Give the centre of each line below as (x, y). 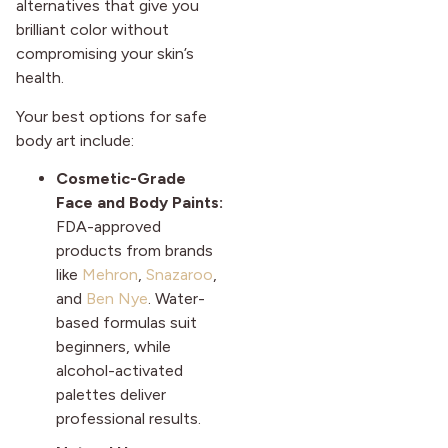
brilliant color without (92, 30)
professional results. (128, 419)
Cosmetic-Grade (121, 179)
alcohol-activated (119, 371)
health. (40, 78)
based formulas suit (126, 323)
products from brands (134, 251)
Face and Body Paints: (139, 203)
